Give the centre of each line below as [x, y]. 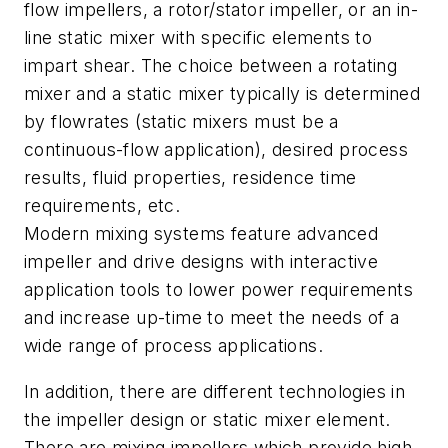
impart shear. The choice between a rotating [211, 66]
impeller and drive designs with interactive [201, 262]
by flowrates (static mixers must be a [181, 122]
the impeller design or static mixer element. [207, 419]
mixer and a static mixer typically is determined [222, 94]
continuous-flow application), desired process [216, 150]
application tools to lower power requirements [218, 290]
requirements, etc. [102, 206]
